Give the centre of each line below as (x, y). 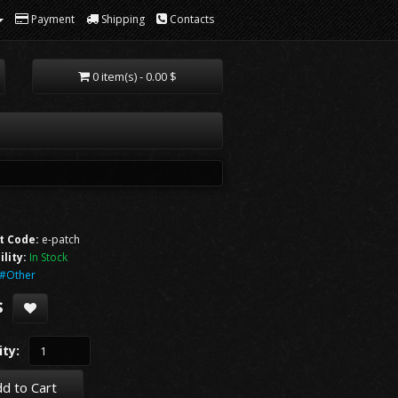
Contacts (192, 19)
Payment (53, 19)
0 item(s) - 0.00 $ (134, 76)
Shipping (123, 19)
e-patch (60, 239)
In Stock (49, 257)
